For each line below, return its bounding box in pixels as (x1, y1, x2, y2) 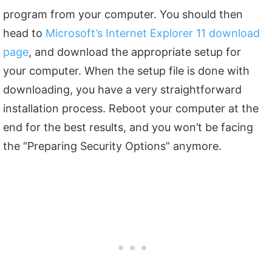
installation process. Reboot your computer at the (3, 101, 259, 115)
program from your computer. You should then (3, 7, 243, 21)
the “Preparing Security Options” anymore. (3, 139, 222, 152)
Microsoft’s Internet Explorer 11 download (46, 26, 260, 39)
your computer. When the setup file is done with (3, 64, 250, 77)
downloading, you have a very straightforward (3, 83, 242, 96)
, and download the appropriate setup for (29, 45, 241, 58)
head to (3, 26, 46, 39)
